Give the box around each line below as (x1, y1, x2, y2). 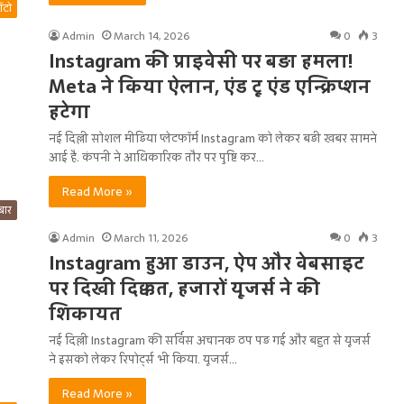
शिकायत (49, 299, 122, 328)
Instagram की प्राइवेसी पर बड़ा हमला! (49, 47, 353, 76)
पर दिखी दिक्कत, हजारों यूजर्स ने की (49, 274, 320, 303)
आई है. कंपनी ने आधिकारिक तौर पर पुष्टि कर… (49, 148, 264, 167)
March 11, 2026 (114, 229, 188, 247)
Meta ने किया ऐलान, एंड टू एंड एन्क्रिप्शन (49, 72, 371, 101)
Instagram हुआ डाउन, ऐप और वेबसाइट (49, 249, 364, 278)
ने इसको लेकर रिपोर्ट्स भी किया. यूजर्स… (49, 350, 237, 369)
